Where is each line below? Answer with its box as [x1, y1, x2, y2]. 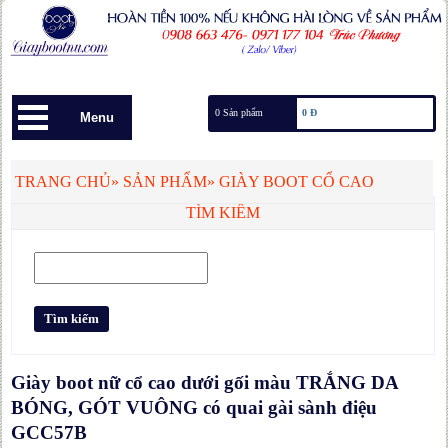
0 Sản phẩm [215, 107, 264, 119]
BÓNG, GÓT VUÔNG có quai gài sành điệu [11, 397, 378, 418]
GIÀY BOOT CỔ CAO [219, 173, 375, 190]
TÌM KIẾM [185, 204, 260, 221]
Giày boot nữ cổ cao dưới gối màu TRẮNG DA [11, 372, 400, 393]
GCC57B [11, 422, 88, 443]
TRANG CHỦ [15, 173, 112, 190]
